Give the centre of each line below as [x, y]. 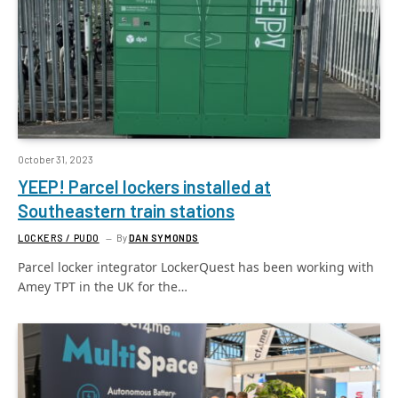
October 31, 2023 [56, 159]
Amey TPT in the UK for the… [103, 287]
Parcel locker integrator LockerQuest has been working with [196, 267]
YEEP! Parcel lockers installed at [144, 187]
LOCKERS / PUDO [59, 238]
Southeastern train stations [126, 211]
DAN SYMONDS [163, 238]
